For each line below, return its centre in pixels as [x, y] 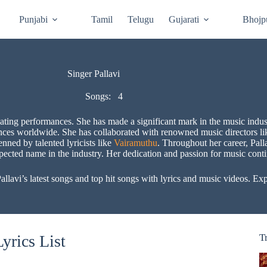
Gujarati [184, 19]
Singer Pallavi [93, 74]
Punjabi [34, 19]
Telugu [141, 19]
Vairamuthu [135, 143]
